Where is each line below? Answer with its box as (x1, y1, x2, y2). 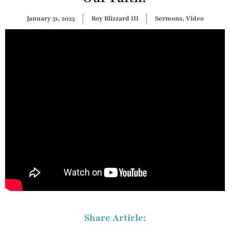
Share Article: (84, 211, 146, 224)
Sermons (155, 14, 182, 23)
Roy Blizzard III (91, 14, 139, 23)
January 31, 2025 (26, 14, 75, 23)
